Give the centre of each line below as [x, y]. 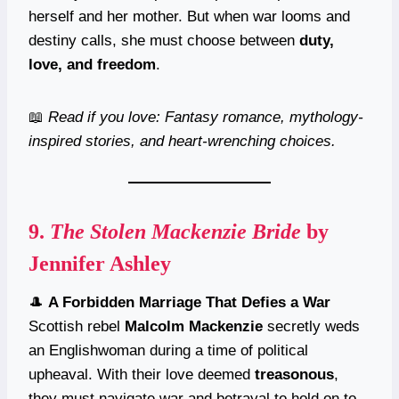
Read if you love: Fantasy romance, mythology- [206, 117]
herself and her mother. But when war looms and [189, 16]
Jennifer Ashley [100, 263]
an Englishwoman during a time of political [168, 350]
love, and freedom [92, 64]
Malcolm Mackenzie [194, 326]
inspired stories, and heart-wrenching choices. [182, 141]
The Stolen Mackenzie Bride [175, 231]
